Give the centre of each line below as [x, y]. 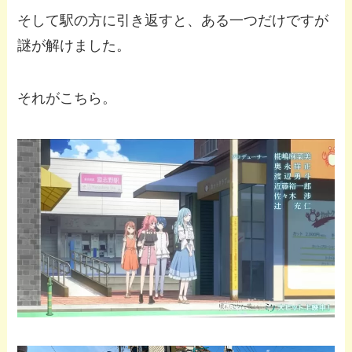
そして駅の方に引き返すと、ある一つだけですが [173, 20]
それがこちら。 [67, 99]
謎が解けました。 [74, 45]
